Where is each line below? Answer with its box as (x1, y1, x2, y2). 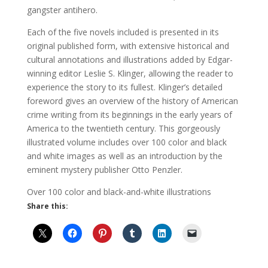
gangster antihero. (26, 4, 98, 16)
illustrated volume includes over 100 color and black (26, 136, 227, 148)
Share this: (26, 201, 68, 211)
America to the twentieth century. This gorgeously (26, 123, 220, 134)
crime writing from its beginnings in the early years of (26, 109, 232, 120)
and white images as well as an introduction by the (26, 150, 223, 162)
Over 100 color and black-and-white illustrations (26, 186, 211, 197)
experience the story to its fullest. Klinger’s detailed (26, 81, 223, 93)
